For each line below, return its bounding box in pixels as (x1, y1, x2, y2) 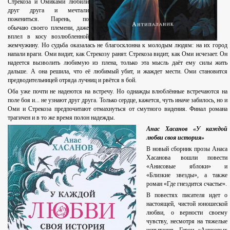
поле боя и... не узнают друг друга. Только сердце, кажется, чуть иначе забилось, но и (8, 97, 227, 104)
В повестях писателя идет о (146, 191, 227, 199)
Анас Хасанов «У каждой (146, 125, 227, 133)
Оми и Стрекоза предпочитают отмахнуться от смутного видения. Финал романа (8, 105, 227, 113)
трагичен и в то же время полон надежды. (8, 114, 115, 122)
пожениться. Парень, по (8, 15, 89, 23)
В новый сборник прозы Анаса (146, 145, 227, 153)
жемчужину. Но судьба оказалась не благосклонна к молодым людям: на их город (8, 42, 227, 49)
